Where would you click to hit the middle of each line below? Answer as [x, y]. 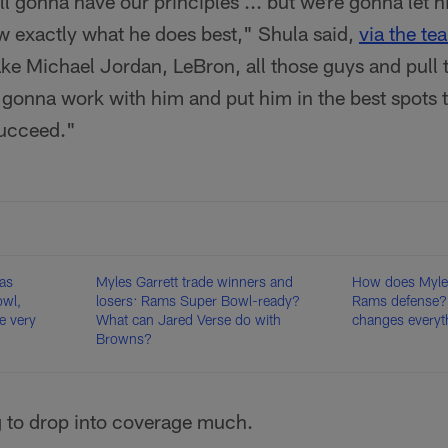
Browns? [124, 338]
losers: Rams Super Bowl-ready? [198, 300]
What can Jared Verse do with [189, 319]
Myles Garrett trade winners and [195, 281]
